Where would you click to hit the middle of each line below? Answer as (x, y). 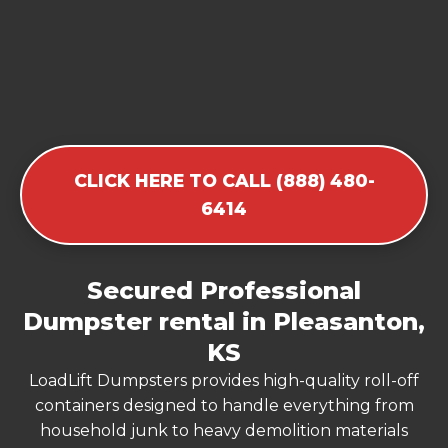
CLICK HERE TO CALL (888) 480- (224, 180)
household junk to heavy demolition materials (224, 430)
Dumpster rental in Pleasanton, (224, 321)
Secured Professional (224, 290)
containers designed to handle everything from (224, 405)
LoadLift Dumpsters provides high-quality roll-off (224, 380)
